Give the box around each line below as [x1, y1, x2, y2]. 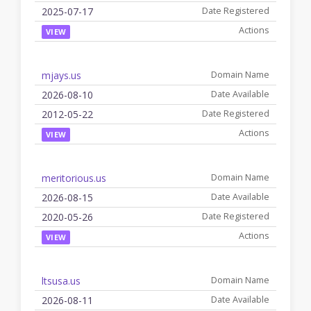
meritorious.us [42, 171, 106, 185]
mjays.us [42, 68, 81, 82]
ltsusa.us [42, 274, 81, 288]
